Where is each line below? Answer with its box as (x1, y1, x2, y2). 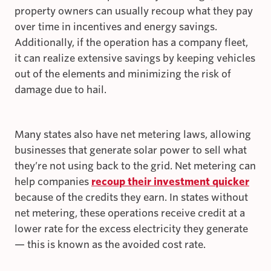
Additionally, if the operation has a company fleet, (15, 37, 248, 49)
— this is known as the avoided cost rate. (15, 239, 206, 251)
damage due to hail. (15, 84, 106, 96)
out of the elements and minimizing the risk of (15, 68, 231, 80)
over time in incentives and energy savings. (15, 21, 217, 33)
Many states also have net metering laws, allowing (15, 129, 251, 141)
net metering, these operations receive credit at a (15, 207, 245, 220)
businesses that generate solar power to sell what (15, 145, 247, 157)
